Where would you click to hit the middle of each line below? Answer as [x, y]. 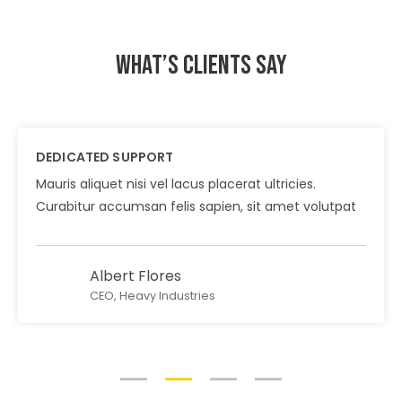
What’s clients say [201, 65]
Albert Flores [135, 275]
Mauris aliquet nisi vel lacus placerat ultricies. [176, 184]
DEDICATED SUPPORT [105, 157]
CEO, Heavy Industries [153, 295]
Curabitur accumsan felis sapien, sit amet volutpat [196, 206]
